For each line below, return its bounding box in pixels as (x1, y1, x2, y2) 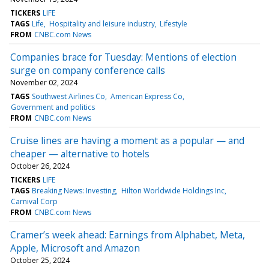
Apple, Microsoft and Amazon (10, 241, 140, 255)
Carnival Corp (11, 196, 58, 207)
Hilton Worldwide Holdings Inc (121, 185, 225, 196)
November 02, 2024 (10, 77, 77, 88)
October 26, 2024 (10, 160, 70, 171)
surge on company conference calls (10, 63, 165, 77)
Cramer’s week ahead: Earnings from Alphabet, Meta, (10, 228, 245, 241)
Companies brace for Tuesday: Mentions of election (10, 50, 237, 64)
